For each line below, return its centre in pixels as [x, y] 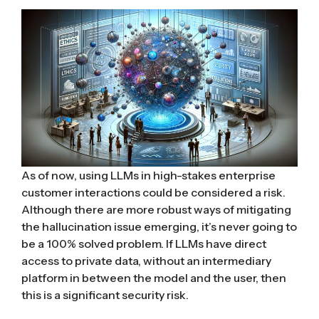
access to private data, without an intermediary [146, 261]
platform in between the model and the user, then [154, 278]
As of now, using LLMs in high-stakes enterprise [148, 176]
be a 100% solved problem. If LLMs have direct [144, 244]
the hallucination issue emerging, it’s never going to [159, 227]
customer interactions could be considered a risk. [153, 193]
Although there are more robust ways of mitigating [156, 210]
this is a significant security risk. [105, 295]
